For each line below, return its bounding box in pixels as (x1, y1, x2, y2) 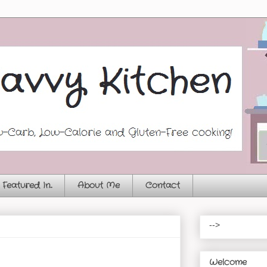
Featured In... (2, 179, 52, 192)
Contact (145, 179, 180, 192)
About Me (77, 179, 120, 192)
